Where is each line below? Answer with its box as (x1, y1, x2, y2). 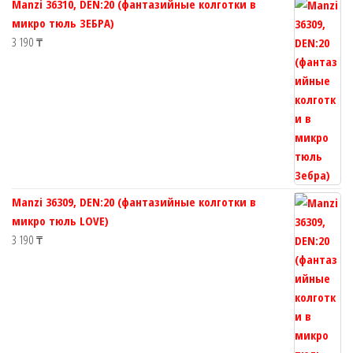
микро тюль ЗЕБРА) (12, 15, 114, 32)
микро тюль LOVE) (12, 213, 109, 229)
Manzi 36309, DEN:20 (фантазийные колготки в (12, 194, 256, 210)
